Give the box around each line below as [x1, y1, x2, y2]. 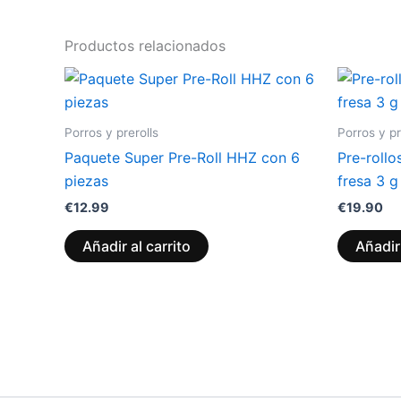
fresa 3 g [337, 172, 398, 191]
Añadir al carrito [82, 236, 191, 255]
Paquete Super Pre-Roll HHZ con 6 [64, 149, 300, 167]
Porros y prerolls [64, 124, 158, 140]
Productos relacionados [64, 36, 226, 55]
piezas [64, 172, 108, 191]
